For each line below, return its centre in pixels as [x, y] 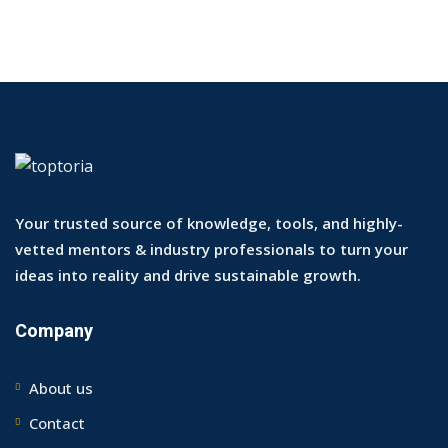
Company [54, 332]
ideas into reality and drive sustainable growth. [188, 275]
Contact [57, 423]
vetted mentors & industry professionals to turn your [211, 249]
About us [61, 388]
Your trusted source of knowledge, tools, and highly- [209, 223]
